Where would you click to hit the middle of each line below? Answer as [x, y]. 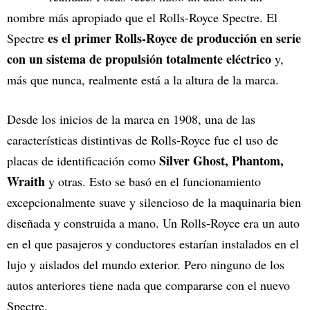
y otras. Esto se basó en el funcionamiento [153, 182]
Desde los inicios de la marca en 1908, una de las [131, 119]
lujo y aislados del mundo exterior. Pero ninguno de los [146, 265]
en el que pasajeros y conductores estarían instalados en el [153, 244]
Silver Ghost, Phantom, [220, 161]
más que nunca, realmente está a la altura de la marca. [143, 80]
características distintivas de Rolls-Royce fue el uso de [143, 140]
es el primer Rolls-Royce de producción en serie [173, 38]
